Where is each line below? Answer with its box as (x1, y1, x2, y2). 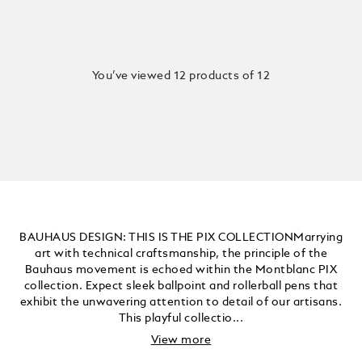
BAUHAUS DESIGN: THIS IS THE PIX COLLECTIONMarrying (19, 232, 343, 244)
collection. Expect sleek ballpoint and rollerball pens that (23, 280, 339, 293)
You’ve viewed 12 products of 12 (91, 70, 271, 82)
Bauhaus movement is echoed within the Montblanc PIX (24, 264, 338, 276)
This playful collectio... (118, 313, 244, 325)
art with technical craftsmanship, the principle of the (35, 248, 327, 260)
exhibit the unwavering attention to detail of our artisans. (19, 297, 343, 309)
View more (150, 335, 212, 347)
